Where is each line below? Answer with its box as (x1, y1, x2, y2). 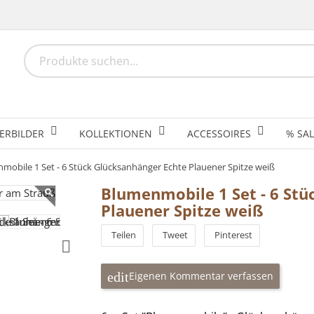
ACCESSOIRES (187, 127, 251, 140)
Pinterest (214, 228, 252, 241)
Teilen (111, 228, 136, 241)
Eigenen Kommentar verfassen (129, 269, 273, 282)
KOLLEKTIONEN (79, 127, 152, 140)
